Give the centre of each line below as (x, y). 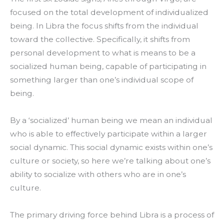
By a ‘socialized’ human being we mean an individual (111, 120)
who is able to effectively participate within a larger (108, 134)
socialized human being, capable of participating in (108, 66)
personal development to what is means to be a (103, 53)
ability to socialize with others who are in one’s (98, 174)
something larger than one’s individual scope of (102, 80)
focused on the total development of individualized (109, 12)
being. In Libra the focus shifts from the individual (104, 26)
